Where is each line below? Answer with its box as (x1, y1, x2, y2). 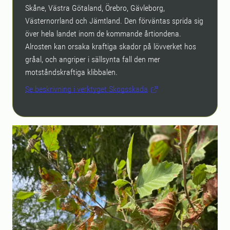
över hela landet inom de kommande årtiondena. (25, 29, 181, 39)
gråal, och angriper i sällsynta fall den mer (25, 54, 160, 65)
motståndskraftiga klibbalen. (25, 67, 118, 78)
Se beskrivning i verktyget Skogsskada (25, 84, 148, 94)
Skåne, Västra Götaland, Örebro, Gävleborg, (25, 3, 165, 13)
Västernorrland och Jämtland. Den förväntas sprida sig (25, 16, 203, 26)
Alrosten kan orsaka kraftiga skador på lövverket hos (25, 42, 196, 52)
